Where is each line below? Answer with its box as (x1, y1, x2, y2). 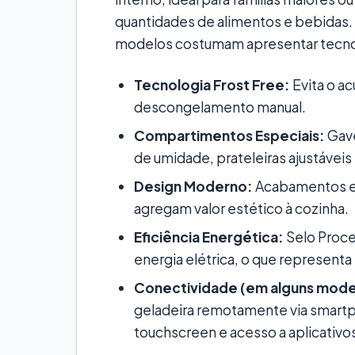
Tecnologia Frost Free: (134, 75, 290, 94)
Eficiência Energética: (134, 227, 284, 246)
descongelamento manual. (134, 97, 306, 116)
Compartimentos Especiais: (134, 126, 325, 144)
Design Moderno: (134, 177, 253, 195)
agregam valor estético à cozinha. (134, 199, 349, 217)
